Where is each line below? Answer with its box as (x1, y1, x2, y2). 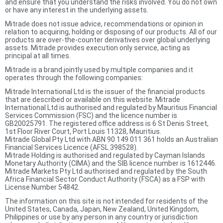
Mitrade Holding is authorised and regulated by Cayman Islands (5, 151, 205, 159)
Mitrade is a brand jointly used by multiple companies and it (5, 65, 193, 74)
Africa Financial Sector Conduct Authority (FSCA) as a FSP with (5, 175, 205, 183)
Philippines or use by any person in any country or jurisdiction (5, 213, 198, 221)
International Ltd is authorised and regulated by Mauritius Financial (5, 103, 217, 111)
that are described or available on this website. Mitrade (5, 95, 180, 104)
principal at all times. (5, 51, 71, 60)
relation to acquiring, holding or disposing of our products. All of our (5, 27, 217, 36)
